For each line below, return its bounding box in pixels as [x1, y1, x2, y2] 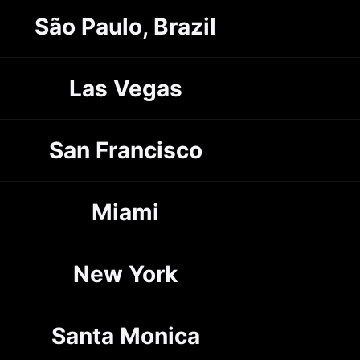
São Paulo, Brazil [35, 12, 216, 40]
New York [73, 260, 178, 288]
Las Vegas [68, 74, 182, 102]
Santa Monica [51, 321, 200, 350]
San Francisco [48, 136, 202, 164]
